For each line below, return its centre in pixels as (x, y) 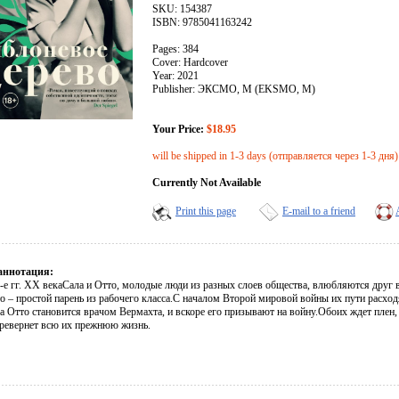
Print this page (206, 212)
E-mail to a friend (319, 212)
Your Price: (178, 130)
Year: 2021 (175, 76)
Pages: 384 (175, 49)
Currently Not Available (207, 183)
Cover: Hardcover (190, 63)
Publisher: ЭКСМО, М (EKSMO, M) (234, 90)
